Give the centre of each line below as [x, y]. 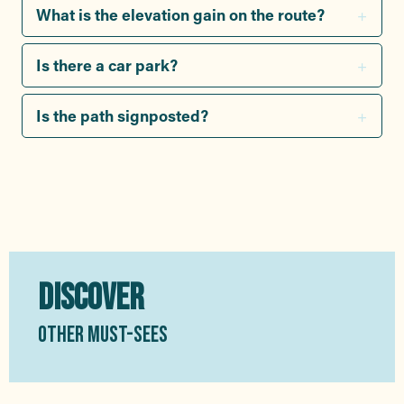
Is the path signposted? [122, 115]
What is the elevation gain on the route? [180, 14]
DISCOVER [91, 298]
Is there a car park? [107, 65]
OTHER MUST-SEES [103, 335]
